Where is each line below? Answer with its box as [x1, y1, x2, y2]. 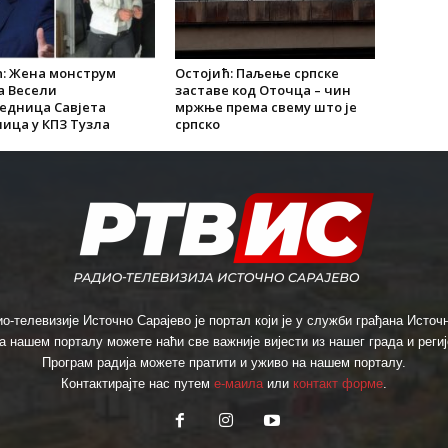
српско [174, 115, 220, 133]
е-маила [214, 376, 263, 391]
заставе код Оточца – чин [174, 81, 351, 99]
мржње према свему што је [174, 98, 357, 116]
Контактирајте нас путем [61, 376, 214, 391]
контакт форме [293, 376, 383, 391]
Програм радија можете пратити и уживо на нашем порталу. [42, 355, 406, 370]
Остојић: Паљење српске [174, 64, 339, 82]
